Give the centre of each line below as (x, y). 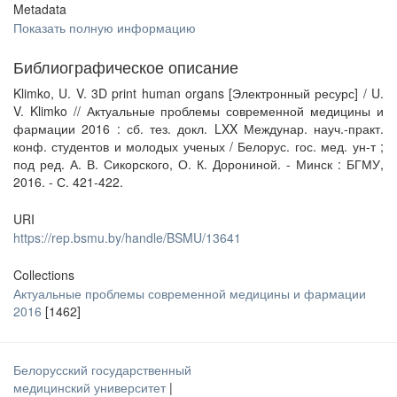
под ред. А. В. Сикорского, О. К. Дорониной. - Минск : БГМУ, (198, 164)
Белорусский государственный (102, 370)
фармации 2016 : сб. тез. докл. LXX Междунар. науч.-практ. (198, 128)
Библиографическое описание (126, 66)
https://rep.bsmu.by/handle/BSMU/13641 (127, 237)
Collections (44, 275)
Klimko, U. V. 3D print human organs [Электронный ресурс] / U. (198, 93)
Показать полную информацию (105, 27)
